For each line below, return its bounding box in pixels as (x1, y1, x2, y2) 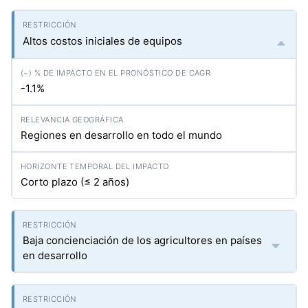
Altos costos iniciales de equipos (23, 34, 182, 47)
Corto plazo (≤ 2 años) (21, 175, 129, 188)
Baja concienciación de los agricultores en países (23, 234, 262, 247)
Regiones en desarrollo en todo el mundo (21, 129, 222, 142)
